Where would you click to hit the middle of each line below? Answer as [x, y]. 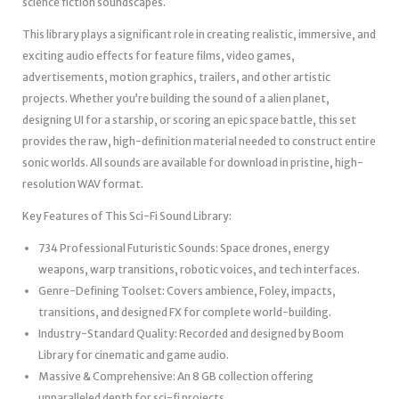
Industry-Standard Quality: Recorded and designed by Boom [191, 333]
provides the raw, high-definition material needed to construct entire [199, 141]
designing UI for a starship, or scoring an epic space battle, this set [189, 119]
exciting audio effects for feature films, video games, [159, 55]
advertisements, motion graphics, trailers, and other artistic [176, 77]
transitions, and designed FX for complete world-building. [185, 312]
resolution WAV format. [83, 183]
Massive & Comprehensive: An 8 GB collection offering [176, 376]
